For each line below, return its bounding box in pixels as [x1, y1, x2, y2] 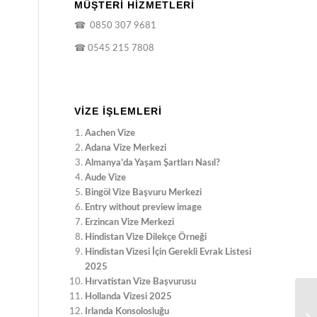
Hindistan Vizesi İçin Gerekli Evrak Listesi [85, 248, 252, 258]
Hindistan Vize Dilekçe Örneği [85, 233, 207, 243]
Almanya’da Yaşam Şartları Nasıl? [85, 158, 221, 168]
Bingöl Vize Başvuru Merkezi [85, 188, 202, 198]
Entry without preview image [85, 203, 202, 213]
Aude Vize [85, 173, 127, 183]
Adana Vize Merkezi [85, 144, 167, 154]
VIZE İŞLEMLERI [74, 105, 163, 117]
